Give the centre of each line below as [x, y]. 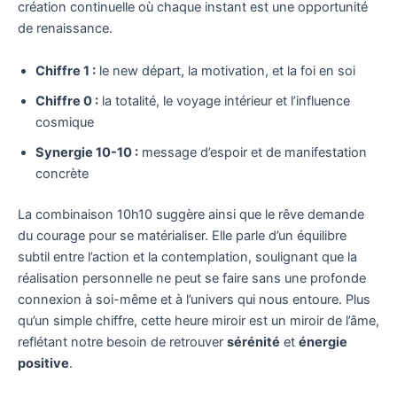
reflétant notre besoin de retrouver [122, 342]
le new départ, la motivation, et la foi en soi [226, 70]
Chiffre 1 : [66, 70]
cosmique [65, 122]
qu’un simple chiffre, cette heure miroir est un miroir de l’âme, [198, 320]
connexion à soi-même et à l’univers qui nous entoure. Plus [194, 299]
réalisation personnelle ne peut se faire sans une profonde [192, 278]
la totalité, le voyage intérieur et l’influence [224, 101]
